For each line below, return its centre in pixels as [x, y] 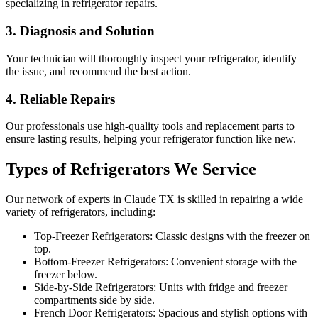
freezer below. [66, 275]
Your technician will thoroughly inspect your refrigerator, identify [151, 58]
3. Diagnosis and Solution [80, 31]
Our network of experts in [65, 199]
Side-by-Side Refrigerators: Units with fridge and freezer [161, 287]
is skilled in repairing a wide [239, 199]
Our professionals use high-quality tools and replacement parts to [150, 126]
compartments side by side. [94, 300]
